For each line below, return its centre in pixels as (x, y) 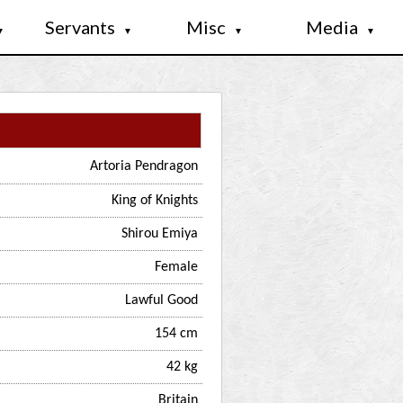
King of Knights (155, 201)
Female (176, 267)
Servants (81, 27)
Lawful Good (161, 300)
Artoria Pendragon (144, 166)
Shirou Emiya (160, 234)
